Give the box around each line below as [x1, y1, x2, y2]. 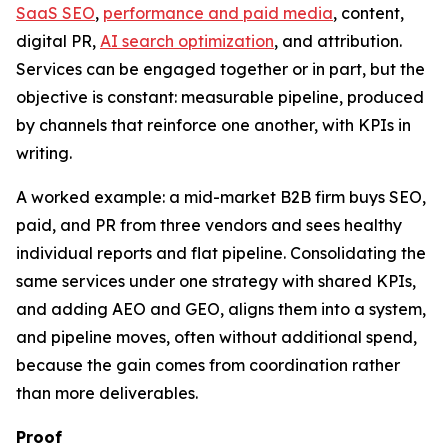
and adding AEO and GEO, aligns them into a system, [16, 299, 426, 319]
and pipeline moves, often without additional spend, [16, 327, 417, 347]
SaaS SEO [16, 3, 95, 23]
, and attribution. [274, 31, 402, 51]
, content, [333, 3, 404, 23]
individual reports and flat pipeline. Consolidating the [16, 243, 426, 263]
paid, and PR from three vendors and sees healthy [16, 215, 402, 235]
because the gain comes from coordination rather [16, 355, 400, 375]
